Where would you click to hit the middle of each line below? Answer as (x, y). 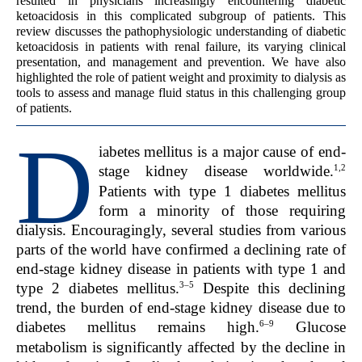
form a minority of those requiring (222, 210)
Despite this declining (270, 288)
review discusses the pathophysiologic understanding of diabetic (181, 32)
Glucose (310, 327)
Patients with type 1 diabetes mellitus (222, 191)
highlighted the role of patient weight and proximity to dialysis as (181, 78)
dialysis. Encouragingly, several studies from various (181, 229)
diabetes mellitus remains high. (138, 327)
